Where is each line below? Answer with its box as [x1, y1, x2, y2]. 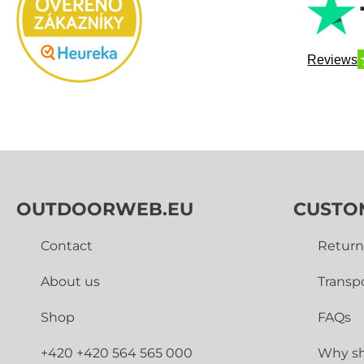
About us [41, 274, 100, 290]
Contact [41, 238, 93, 254]
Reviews [307, 52, 358, 67]
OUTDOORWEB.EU [16, 198, 193, 221]
